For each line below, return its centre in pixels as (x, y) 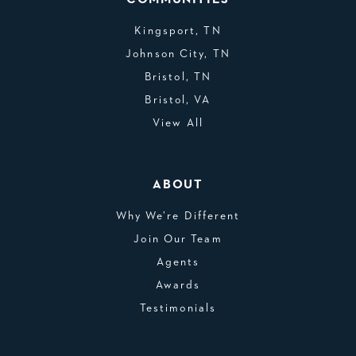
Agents (178, 262)
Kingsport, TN (178, 31)
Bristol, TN (178, 77)
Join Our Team (178, 239)
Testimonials (178, 308)
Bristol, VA (178, 100)
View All (178, 123)
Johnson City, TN (178, 54)
